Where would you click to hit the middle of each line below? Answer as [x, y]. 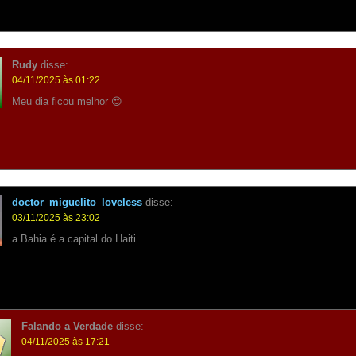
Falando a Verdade [67, 326]
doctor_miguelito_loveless [77, 203]
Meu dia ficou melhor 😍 [68, 101]
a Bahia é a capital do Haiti [74, 239]
